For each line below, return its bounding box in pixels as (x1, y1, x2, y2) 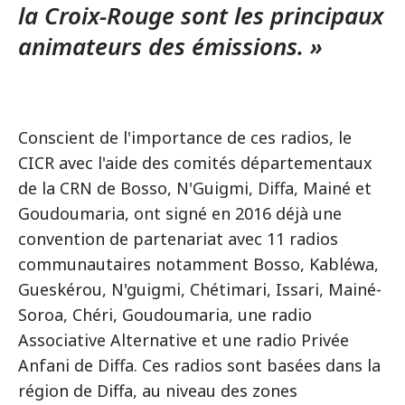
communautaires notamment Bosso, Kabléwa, (18, 252, 379, 275)
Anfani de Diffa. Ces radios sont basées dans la (18, 353, 381, 376)
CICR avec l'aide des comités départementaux (18, 151, 372, 174)
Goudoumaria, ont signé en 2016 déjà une (18, 202, 342, 224)
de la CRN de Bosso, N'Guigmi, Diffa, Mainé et (18, 176, 372, 199)
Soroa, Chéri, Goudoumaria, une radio (18, 303, 312, 325)
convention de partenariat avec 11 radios (18, 227, 338, 250)
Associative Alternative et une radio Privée (18, 328, 349, 351)
